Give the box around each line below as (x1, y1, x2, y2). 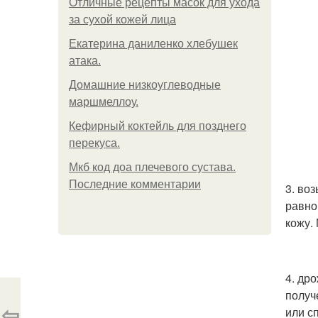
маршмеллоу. (69, 96, 138, 108)
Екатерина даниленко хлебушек (69, 38, 238, 50)
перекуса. (69, 137, 120, 149)
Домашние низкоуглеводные (69, 79, 221, 91)
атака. (69, 55, 101, 67)
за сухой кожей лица (69, 13, 176, 26)
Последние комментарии (69, 178, 201, 190)
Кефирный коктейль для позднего (69, 120, 246, 132)
